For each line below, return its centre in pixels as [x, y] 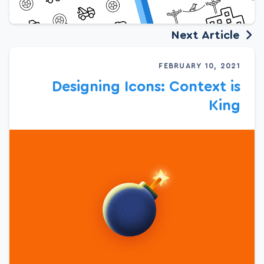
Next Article [207, 36]
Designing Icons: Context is [146, 87]
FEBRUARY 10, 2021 [199, 66]
